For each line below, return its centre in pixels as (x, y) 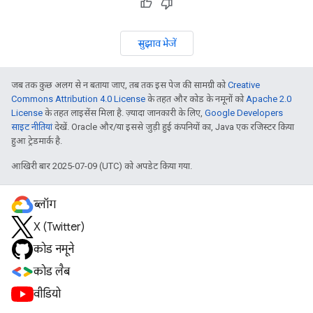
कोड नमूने (54, 249)
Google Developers (244, 113)
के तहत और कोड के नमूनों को (196, 99)
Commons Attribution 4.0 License (78, 99)
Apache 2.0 (269, 99)
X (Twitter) (59, 227)
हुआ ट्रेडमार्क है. (37, 141)
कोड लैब (52, 272)
